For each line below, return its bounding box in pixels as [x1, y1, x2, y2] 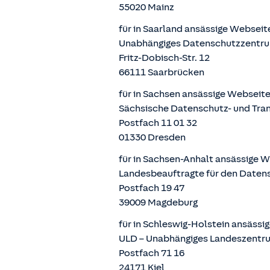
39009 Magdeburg [119, 197, 198, 208]
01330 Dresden [119, 132, 186, 143]
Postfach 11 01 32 [119, 118, 197, 128]
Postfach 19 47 [119, 183, 184, 193]
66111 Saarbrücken [119, 67, 204, 78]
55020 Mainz [119, 2, 174, 13]
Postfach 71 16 [119, 248, 184, 259]
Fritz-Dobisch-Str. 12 [119, 52, 210, 63]
